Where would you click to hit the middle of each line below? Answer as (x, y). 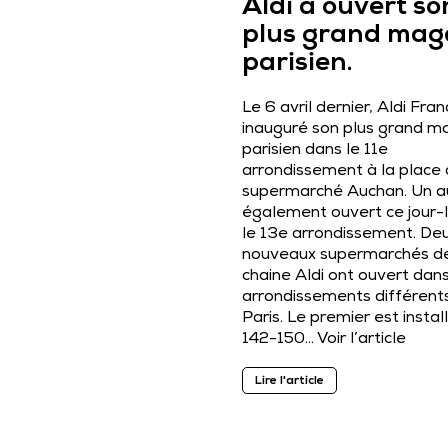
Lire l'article (289, 382)
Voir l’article (361, 340)
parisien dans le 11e (315, 151)
